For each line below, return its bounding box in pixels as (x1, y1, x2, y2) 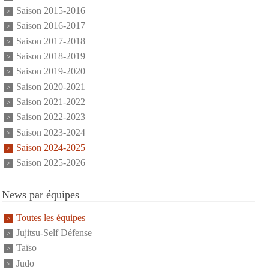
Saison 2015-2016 (16, 5, 85, 16)
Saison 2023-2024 (16, 127, 85, 138)
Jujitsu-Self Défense (16, 228, 92, 238)
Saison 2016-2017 (16, 20, 85, 31)
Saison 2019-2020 (16, 66, 85, 77)
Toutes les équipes (16, 213, 85, 223)
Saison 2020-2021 (16, 82, 85, 92)
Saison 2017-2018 (16, 36, 85, 47)
